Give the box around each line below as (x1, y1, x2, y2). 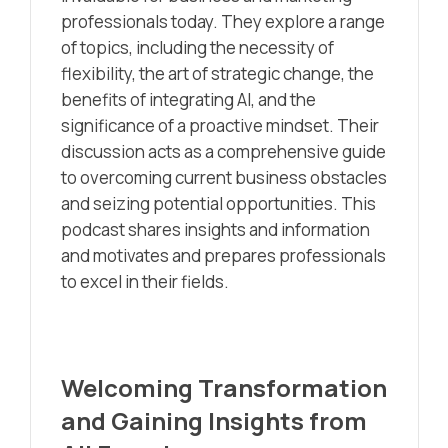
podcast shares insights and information (61, 217, 370, 241)
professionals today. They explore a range (61, 9, 385, 33)
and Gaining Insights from (61, 403, 367, 437)
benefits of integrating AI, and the (61, 87, 316, 111)
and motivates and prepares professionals (61, 243, 386, 267)
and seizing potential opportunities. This (61, 191, 376, 215)
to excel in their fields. (61, 269, 229, 293)
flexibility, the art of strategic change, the (61, 61, 374, 85)
